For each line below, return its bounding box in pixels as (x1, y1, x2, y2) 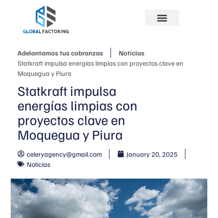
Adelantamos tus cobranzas (17, 48, 103, 57)
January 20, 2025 (126, 149, 178, 158)
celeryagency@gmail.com (26, 149, 102, 158)
